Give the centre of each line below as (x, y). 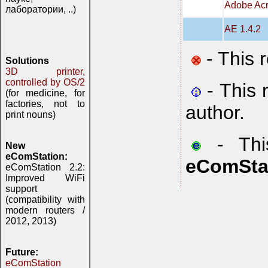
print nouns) (31, 115)
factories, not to (45, 104)
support (21, 189)
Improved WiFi (45, 178)
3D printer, (45, 71)
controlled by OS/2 (45, 82)
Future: (22, 252)
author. (215, 112)
